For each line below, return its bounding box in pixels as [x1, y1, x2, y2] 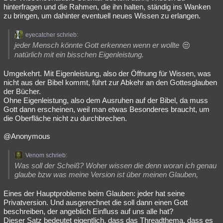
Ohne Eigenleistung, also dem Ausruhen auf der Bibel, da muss [3, 96, 208, 105]
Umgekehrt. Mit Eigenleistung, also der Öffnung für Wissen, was [3, 69, 211, 78]
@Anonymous [3, 132, 50, 140]
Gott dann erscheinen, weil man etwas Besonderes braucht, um [3, 105, 210, 113]
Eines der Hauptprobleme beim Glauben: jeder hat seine [3, 189, 185, 198]
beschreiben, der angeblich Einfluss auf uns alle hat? [3, 207, 173, 216]
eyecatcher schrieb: [25, 31, 78, 38]
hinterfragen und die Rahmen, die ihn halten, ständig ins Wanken [3, 2, 211, 11]
